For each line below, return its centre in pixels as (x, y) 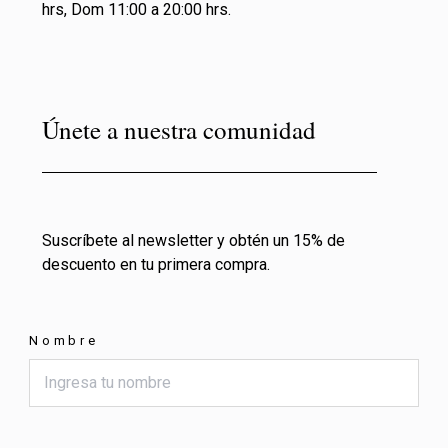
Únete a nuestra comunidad (179, 130)
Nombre (64, 341)
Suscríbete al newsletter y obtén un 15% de (193, 241)
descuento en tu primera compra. (156, 265)
